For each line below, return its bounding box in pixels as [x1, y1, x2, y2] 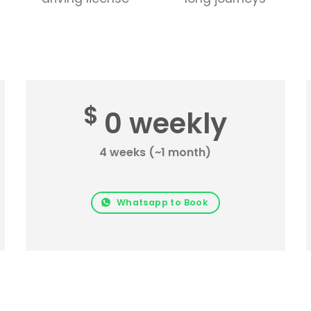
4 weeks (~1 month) [99, 144, 212, 160]
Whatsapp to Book [116, 196, 209, 209]
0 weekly [104, 104, 228, 144]
